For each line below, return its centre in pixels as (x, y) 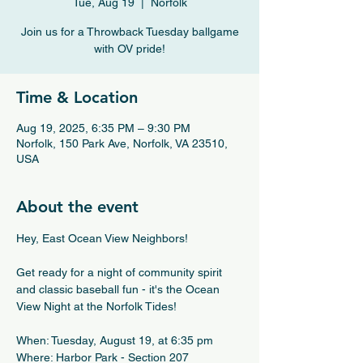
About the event (77, 207)
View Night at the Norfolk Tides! (96, 306)
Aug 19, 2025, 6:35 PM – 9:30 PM (103, 128)
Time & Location (77, 97)
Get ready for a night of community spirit (121, 272)
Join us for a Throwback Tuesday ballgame (130, 32)
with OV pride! (130, 49)
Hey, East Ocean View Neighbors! (102, 238)
